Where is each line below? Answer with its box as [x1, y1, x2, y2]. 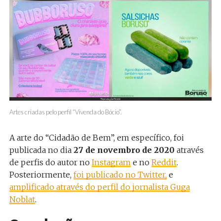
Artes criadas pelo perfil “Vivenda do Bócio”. [9, 108, 122, 116]
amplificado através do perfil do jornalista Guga [9, 182, 190, 192]
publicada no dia [9, 145, 74, 155]
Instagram [91, 157, 131, 167]
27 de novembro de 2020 [73, 145, 175, 155]
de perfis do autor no [9, 157, 92, 167]
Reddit [151, 157, 177, 167]
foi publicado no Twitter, [73, 169, 167, 180]
